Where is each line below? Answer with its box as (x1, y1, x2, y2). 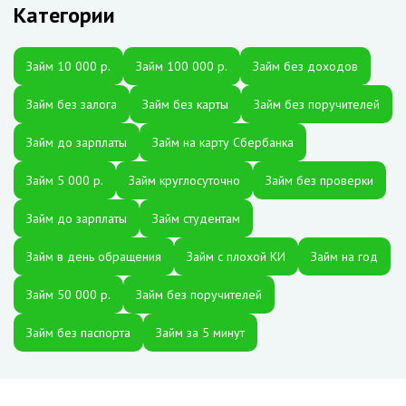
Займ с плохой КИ (187, 248, 285, 265)
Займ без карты (142, 96, 228, 112)
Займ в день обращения (26, 248, 161, 265)
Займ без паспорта (26, 324, 130, 341)
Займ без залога (26, 96, 117, 112)
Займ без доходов (253, 58, 358, 74)
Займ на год (311, 248, 378, 265)
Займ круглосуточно (129, 172, 240, 188)
